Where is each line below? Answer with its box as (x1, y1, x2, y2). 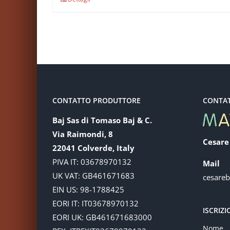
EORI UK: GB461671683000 (52, 212, 152, 222)
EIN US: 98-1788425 (52, 184, 124, 195)
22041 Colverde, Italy (52, 142, 135, 153)
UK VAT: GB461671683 (52, 170, 135, 181)
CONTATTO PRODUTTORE (52, 95, 141, 105)
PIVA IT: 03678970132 (52, 156, 131, 167)
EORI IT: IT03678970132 (52, 198, 139, 208)
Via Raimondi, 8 (52, 128, 113, 139)
